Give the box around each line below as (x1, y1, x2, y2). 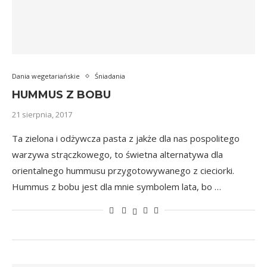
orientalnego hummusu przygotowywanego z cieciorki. (12, 164, 234, 176)
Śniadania (95, 72, 125, 80)
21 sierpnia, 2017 (12, 109, 72, 120)
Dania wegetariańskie (12, 72, 80, 80)
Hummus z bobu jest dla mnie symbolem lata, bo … (12, 181, 221, 193)
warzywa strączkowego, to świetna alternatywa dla (12, 148, 223, 160)
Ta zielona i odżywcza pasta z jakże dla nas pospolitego (12, 132, 240, 144)
